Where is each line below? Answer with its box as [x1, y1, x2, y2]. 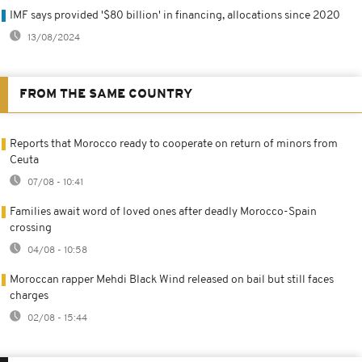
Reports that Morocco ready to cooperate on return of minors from [10, 137, 338, 150]
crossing [10, 221, 52, 234]
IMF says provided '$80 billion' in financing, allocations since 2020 [10, 9, 340, 22]
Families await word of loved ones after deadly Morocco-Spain [10, 205, 317, 218]
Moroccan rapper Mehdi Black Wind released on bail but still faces [10, 273, 334, 286]
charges [10, 289, 48, 302]
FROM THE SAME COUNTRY [19, 87, 192, 101]
